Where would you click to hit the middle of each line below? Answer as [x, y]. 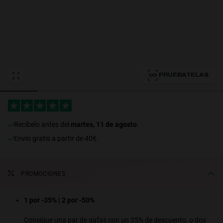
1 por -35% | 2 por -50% [59, 200]
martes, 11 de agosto [104, 124]
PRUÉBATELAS [184, 75]
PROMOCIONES [43, 174]
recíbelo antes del [45, 124]
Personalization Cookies [65, 13]
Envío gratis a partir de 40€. [58, 138]
